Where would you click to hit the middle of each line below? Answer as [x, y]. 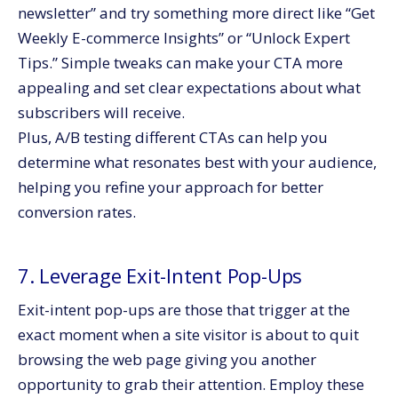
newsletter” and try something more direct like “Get [196, 13]
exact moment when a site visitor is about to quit [188, 335]
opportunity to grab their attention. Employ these [191, 385]
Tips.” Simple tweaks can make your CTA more [180, 63]
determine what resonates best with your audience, [197, 163]
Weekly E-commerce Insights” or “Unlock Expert [184, 38]
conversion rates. [77, 212]
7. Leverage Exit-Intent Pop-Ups [160, 276]
